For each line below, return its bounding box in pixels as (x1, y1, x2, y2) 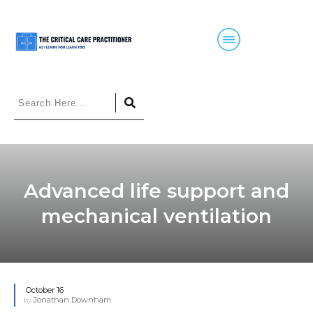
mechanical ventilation (41, 203, 272, 228)
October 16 (26, 284, 64, 295)
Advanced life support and (24, 178, 289, 203)
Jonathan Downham (34, 294, 111, 305)
